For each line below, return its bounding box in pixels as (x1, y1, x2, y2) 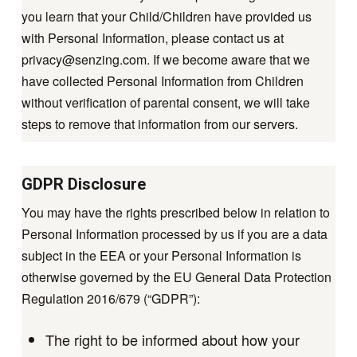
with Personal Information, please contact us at (21, 28, 284, 47)
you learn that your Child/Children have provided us (21, 6, 312, 25)
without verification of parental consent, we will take (21, 92, 310, 112)
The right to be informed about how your (45, 328, 300, 350)
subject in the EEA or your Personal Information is (21, 245, 301, 265)
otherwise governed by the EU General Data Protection (21, 267, 331, 286)
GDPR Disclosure (21, 174, 146, 194)
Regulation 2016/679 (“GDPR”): (21, 288, 200, 308)
